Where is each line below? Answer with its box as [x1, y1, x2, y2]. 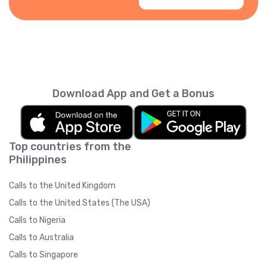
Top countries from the [9, 139, 131, 153]
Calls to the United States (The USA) [9, 197, 150, 208]
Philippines [9, 153, 67, 166]
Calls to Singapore [9, 249, 78, 260]
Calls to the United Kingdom [9, 180, 116, 191]
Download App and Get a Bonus [52, 87, 215, 100]
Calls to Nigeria [9, 215, 66, 225]
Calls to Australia [9, 232, 74, 243]
